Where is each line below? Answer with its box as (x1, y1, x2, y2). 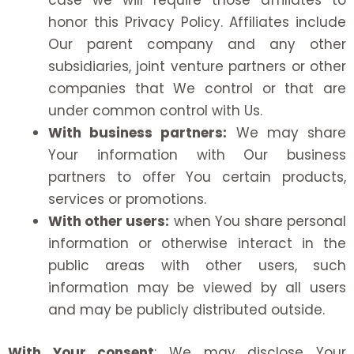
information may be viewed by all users (48, 278, 346, 298)
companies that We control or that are (48, 79, 346, 99)
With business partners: (48, 123, 228, 143)
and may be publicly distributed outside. (48, 300, 325, 320)
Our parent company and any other (48, 35, 346, 55)
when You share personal (169, 212, 347, 232)
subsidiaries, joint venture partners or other (48, 57, 346, 77)
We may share (227, 123, 347, 143)
